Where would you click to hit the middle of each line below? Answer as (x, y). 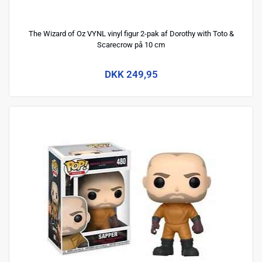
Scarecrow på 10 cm (131, 44)
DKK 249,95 (131, 74)
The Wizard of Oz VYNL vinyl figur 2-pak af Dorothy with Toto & (131, 33)
